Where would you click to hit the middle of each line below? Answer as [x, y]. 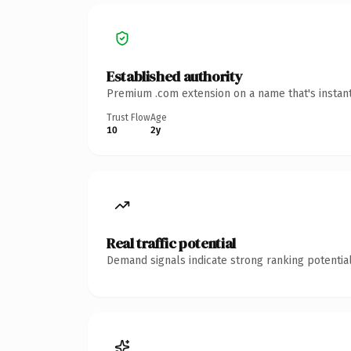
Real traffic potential [171, 243]
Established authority [175, 76]
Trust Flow [128, 117]
